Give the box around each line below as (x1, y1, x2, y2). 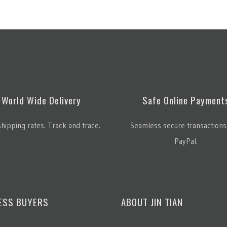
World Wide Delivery (2, 92, 81, 107)
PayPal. (174, 136, 198, 146)
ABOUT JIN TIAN (121, 194, 183, 209)
